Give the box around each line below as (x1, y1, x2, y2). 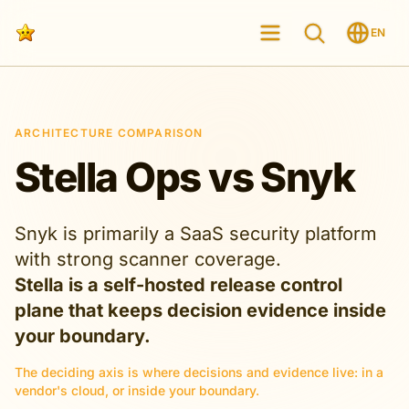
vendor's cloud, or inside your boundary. (15, 383, 259, 398)
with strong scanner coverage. (15, 248, 281, 270)
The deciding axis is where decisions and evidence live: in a (15, 364, 383, 380)
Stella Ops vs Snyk (15, 152, 355, 202)
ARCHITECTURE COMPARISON (15, 126, 204, 140)
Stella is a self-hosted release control (15, 274, 342, 296)
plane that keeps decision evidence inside (15, 299, 386, 321)
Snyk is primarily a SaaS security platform (15, 223, 377, 245)
